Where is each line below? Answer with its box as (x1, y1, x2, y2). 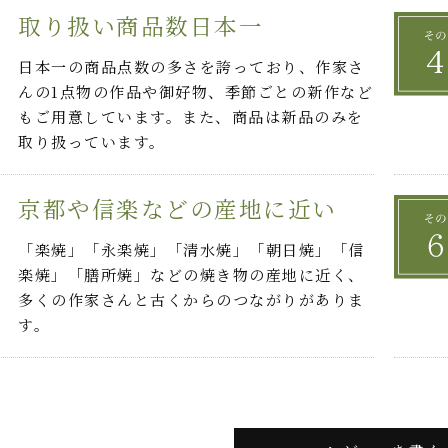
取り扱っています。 (18, 131, 166, 153)
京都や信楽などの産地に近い (18, 192, 337, 225)
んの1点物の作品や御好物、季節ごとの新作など (18, 81, 374, 103)
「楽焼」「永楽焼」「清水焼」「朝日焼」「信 (18, 239, 365, 261)
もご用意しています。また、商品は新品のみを (18, 106, 364, 128)
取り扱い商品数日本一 (18, 9, 264, 42)
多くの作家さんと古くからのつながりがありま (18, 289, 365, 311)
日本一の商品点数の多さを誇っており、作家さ (18, 56, 365, 78)
